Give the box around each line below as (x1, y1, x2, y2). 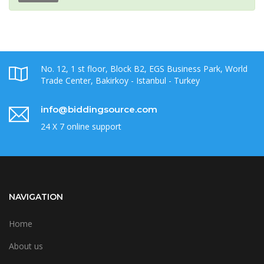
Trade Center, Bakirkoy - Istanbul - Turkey (41, 75, 200, 87)
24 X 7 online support (41, 121, 121, 133)
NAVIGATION (9, 192, 63, 203)
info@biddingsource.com (41, 104, 157, 115)
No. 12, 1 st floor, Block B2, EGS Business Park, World (41, 63, 247, 75)
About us (9, 240, 43, 252)
